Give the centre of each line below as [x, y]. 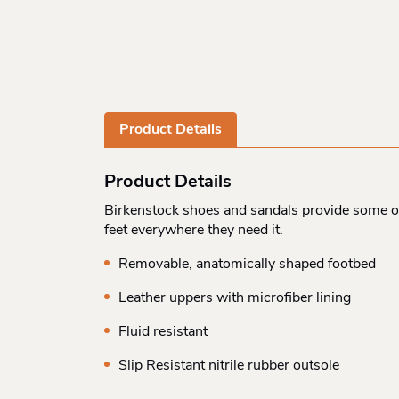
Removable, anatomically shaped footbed [247, 264]
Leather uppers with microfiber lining [235, 298]
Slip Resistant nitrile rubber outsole [229, 366]
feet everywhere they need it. [194, 230]
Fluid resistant [163, 332]
